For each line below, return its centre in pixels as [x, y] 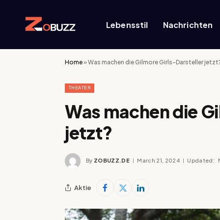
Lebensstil [127, 25]
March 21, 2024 [158, 160]
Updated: [201, 160]
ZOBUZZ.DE [112, 160]
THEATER [80, 88]
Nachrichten [188, 25]
